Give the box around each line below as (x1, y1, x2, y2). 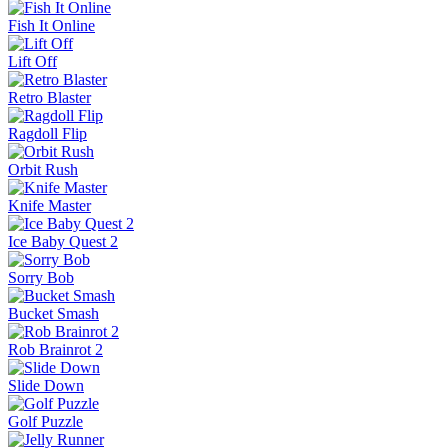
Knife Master (8, 196, 91, 214)
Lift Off (8, 52, 57, 70)
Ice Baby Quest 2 (8, 232, 118, 250)
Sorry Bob (8, 268, 74, 286)
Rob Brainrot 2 (8, 340, 103, 358)
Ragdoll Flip (8, 124, 87, 142)
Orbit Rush (8, 160, 78, 178)
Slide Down (8, 376, 84, 394)
